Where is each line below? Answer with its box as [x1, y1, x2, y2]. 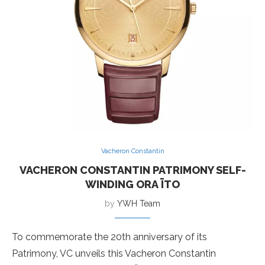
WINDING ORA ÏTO [85, 178, 180, 190]
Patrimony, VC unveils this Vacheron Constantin [12, 248, 216, 259]
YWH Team [117, 199, 160, 208]
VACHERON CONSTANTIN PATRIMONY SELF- [19, 164, 246, 176]
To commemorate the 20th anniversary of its [12, 231, 207, 243]
